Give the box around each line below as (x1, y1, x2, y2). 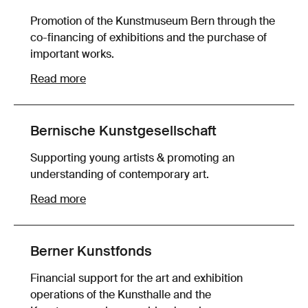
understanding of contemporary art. (30, 169, 209, 181)
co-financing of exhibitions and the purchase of (30, 32, 267, 44)
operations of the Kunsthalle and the (30, 289, 211, 301)
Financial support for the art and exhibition (30, 273, 243, 285)
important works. (30, 49, 114, 60)
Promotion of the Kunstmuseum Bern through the (30, 16, 275, 27)
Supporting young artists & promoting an (30, 153, 234, 164)
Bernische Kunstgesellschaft (30, 124, 217, 139)
